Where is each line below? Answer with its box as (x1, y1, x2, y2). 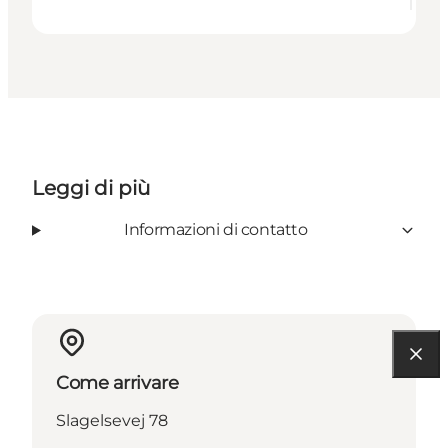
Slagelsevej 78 (56, 411, 168, 431)
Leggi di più (32, 176, 150, 201)
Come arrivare (56, 372, 179, 395)
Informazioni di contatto (124, 220, 308, 240)
